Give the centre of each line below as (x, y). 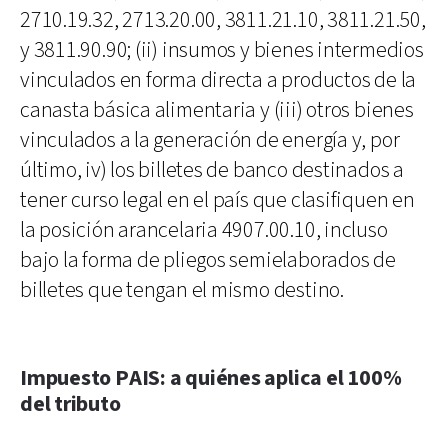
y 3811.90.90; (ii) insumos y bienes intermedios (222, 50)
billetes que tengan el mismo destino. (182, 290)
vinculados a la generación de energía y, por (210, 140)
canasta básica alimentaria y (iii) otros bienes (217, 110)
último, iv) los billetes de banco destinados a (212, 170)
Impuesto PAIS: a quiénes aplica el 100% (211, 378)
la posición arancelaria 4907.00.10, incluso (204, 230)
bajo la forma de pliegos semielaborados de (208, 260)
